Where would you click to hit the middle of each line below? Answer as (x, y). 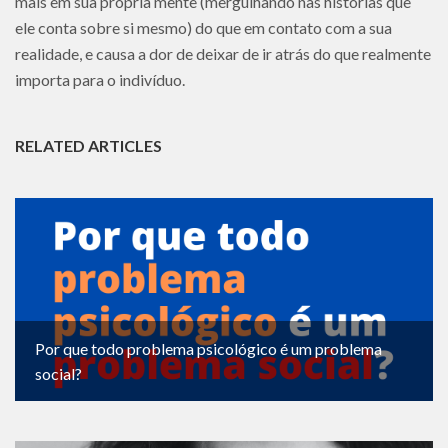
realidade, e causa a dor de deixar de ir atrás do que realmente (223, 53)
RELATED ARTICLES (88, 145)
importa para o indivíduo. (100, 79)
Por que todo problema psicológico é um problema (208, 348)
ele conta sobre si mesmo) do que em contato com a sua (203, 27)
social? (58, 373)
